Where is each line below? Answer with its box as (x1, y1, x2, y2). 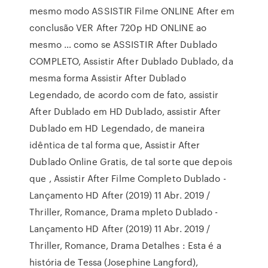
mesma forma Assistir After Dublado (29, 71, 186, 84)
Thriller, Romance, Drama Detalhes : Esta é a (29, 239, 221, 252)
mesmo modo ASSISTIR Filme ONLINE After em (29, 4, 235, 17)
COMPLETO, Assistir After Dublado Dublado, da (29, 54, 233, 68)
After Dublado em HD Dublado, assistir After (29, 105, 221, 118)
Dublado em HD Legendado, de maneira (29, 121, 205, 135)
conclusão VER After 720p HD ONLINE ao (29, 21, 206, 34)
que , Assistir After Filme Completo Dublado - (29, 172, 226, 185)
